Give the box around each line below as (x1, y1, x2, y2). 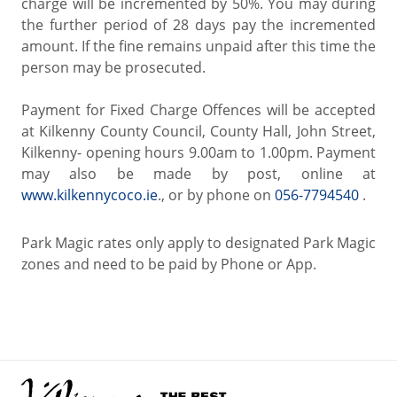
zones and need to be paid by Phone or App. (21, 254, 316, 275)
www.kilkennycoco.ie (21, 185, 158, 206)
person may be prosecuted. (21, 58, 206, 78)
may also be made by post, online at (21, 164, 376, 184)
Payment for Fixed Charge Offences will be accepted (21, 100, 376, 121)
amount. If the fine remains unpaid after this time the (21, 36, 376, 57)
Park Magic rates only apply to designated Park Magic (21, 233, 376, 253)
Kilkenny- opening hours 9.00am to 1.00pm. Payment (21, 143, 376, 163)
